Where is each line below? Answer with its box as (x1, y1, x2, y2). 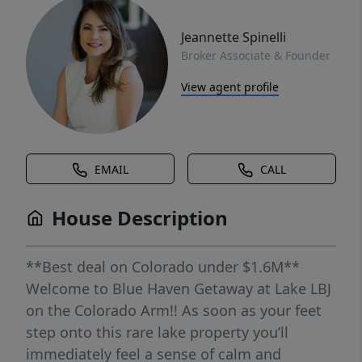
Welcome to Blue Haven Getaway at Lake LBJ (26, 279, 331, 298)
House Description (52, 204, 228, 231)
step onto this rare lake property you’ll (26, 322, 288, 342)
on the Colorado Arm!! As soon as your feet (26, 301, 322, 320)
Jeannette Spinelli (181, 27, 286, 46)
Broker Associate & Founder (181, 47, 330, 63)
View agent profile (181, 78, 279, 95)
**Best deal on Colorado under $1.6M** (26, 257, 300, 276)
